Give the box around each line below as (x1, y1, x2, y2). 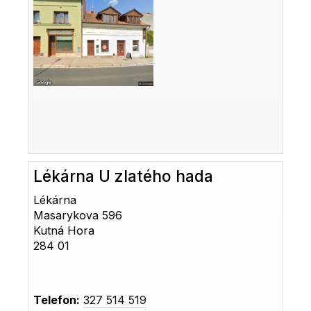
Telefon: (33, 293, 81, 308)
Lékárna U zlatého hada (33, 167, 214, 186)
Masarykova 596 (33, 208, 123, 223)
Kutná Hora (33, 224, 95, 238)
